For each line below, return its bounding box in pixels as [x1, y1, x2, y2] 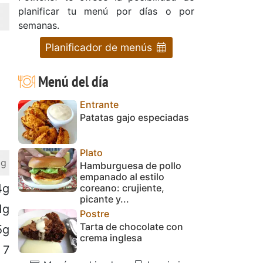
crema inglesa [80, 231, 142, 244]
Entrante [80, 98, 119, 110]
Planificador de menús [45, 41, 155, 53]
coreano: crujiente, [80, 181, 164, 194]
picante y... [80, 193, 129, 205]
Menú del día [35, 71, 109, 91]
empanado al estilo [80, 170, 164, 183]
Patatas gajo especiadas [80, 111, 189, 123]
